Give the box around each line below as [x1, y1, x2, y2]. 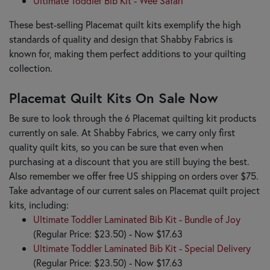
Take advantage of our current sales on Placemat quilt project [9, 183, 260, 196]
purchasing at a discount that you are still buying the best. [9, 154, 250, 168]
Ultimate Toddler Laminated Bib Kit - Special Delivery [33, 241, 251, 254]
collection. [9, 61, 52, 74]
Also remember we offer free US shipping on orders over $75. [9, 169, 259, 182]
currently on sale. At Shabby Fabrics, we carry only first [9, 125, 235, 139]
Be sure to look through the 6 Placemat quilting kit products [9, 111, 256, 124]
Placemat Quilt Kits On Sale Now [9, 88, 218, 107]
